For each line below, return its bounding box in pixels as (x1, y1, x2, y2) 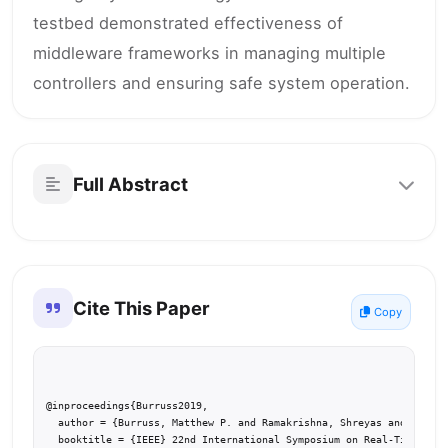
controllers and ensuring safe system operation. (33, 73, 410, 93)
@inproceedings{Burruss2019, (46, 400, 208, 411)
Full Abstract (73, 173, 188, 195)
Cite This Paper (73, 297, 210, 319)
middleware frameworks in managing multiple (33, 43, 386, 63)
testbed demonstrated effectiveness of (33, 13, 343, 33)
